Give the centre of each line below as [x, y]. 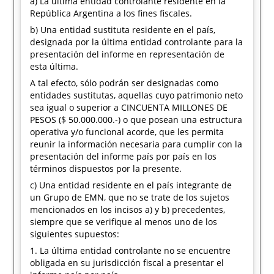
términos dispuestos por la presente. [106, 168]
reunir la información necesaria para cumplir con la [136, 144]
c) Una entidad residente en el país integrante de [131, 185]
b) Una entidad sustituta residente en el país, [123, 30]
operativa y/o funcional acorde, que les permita [127, 132]
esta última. [54, 66]
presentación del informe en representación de [128, 54]
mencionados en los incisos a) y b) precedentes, [128, 209]
